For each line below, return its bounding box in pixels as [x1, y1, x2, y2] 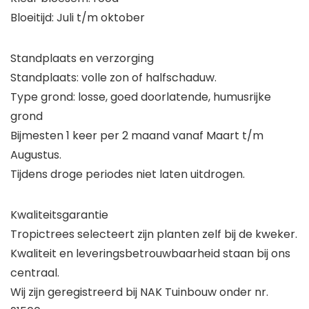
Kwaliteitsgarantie [10, 207, 108, 223]
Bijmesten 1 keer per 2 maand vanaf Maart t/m [10, 128, 263, 143]
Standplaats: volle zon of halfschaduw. [10, 70, 217, 86]
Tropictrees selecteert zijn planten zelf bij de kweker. [10, 226, 297, 242]
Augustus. [10, 147, 61, 163]
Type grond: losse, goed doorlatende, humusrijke [10, 89, 271, 105]
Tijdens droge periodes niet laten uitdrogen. [10, 166, 245, 182]
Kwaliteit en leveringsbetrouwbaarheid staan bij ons [10, 246, 290, 261]
